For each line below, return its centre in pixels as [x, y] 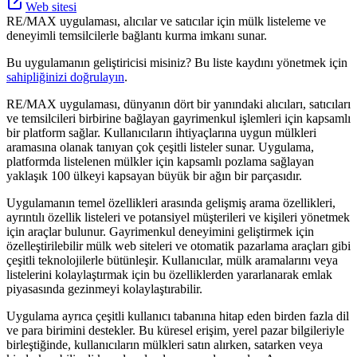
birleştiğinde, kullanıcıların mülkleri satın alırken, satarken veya [165, 344]
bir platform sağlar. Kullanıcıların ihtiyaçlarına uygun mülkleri [161, 132]
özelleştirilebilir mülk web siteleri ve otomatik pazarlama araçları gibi [178, 245]
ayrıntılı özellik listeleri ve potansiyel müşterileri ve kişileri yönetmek [178, 217]
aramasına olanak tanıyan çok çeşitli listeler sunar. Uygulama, [160, 147]
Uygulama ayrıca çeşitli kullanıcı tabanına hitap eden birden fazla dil [178, 316]
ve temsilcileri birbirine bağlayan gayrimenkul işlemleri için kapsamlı [178, 118]
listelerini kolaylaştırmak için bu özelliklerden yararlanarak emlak [169, 274]
